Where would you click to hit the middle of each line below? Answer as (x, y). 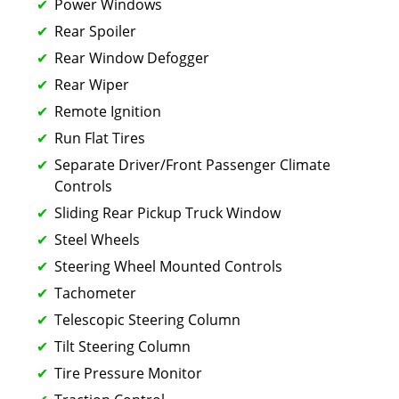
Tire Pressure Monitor (128, 373)
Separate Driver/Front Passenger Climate (192, 164)
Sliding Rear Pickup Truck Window (167, 212)
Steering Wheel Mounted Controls (168, 266)
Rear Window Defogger (132, 57)
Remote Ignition (108, 111)
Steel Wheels (97, 239)
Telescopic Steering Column (147, 319)
